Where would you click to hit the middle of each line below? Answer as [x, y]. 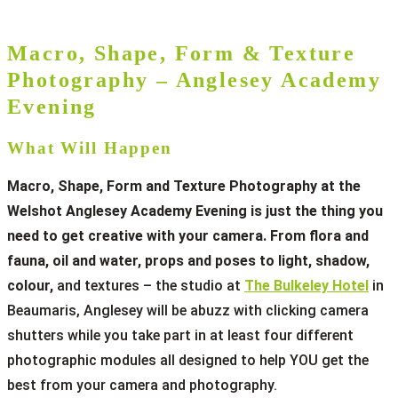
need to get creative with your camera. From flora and [188, 236]
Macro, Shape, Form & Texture [182, 53]
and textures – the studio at [151, 286]
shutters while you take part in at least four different [180, 336]
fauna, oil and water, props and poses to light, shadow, [188, 261]
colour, [32, 286]
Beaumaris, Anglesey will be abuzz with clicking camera [188, 311]
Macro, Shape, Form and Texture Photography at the [184, 187]
